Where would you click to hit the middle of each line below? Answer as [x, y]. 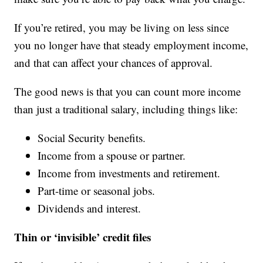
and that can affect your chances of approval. [114, 63]
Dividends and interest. [90, 208]
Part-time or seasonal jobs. [97, 191]
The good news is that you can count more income [128, 92]
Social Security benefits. [92, 138]
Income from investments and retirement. [129, 173]
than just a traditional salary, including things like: [126, 109]
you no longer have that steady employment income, [131, 45]
